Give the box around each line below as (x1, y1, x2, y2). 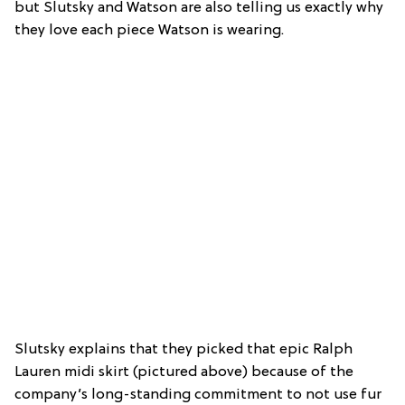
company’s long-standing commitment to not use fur (14, 386, 381, 403)
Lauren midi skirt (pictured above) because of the (14, 363, 353, 381)
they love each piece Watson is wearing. (14, 22, 284, 39)
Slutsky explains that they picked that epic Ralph (14, 341, 353, 358)
